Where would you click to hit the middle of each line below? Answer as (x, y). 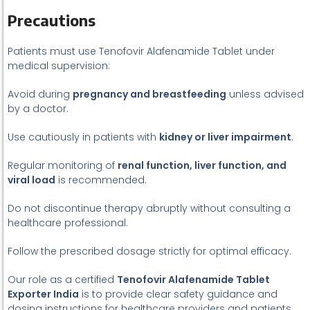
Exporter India (43, 294)
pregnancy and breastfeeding (149, 94)
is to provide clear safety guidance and (178, 294)
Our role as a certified (62, 280)
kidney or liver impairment (225, 137)
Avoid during (40, 94)
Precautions (52, 20)
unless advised (265, 94)
